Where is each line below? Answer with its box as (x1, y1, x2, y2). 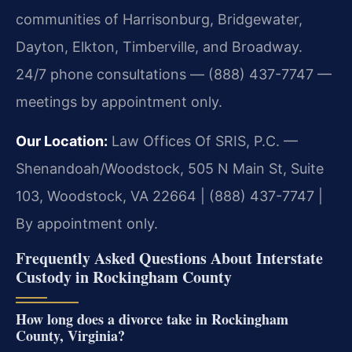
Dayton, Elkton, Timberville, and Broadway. (16, 38, 302, 55)
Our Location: (16, 132, 108, 149)
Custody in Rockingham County (16, 265, 232, 288)
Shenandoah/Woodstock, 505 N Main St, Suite (16, 159, 324, 177)
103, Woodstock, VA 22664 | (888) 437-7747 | (16, 187, 323, 204)
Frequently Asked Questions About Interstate (16, 246, 323, 269)
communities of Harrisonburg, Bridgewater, (16, 10, 302, 27)
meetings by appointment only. (16, 93, 222, 110)
